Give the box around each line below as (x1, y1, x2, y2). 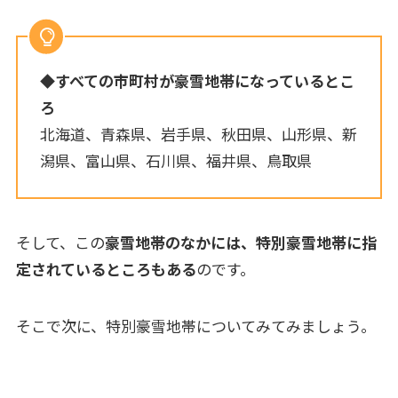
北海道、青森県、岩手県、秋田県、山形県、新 (40, 123, 358, 146)
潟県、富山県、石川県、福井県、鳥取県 (40, 149, 313, 172)
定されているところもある (15, 257, 196, 280)
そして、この (15, 230, 105, 253)
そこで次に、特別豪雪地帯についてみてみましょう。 (15, 314, 376, 337)
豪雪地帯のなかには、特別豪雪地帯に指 (104, 230, 377, 253)
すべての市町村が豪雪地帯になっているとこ (55, 69, 355, 92)
